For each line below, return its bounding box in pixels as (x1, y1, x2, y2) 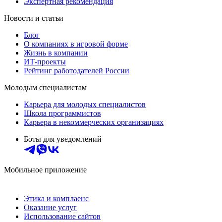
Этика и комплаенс (24, 194, 89, 203)
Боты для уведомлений (24, 134, 102, 143)
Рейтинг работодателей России (24, 66, 129, 75)
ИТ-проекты (24, 57, 66, 66)
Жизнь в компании (24, 48, 88, 57)
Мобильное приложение (4, 165, 87, 174)
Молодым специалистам (4, 83, 87, 92)
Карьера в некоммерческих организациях (24, 117, 164, 126)
